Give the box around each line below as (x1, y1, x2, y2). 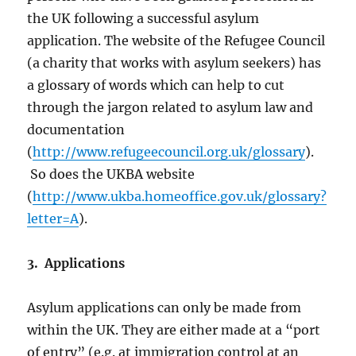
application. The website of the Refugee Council (27, 33, 326, 49)
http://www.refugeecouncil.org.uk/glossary (33, 144, 306, 161)
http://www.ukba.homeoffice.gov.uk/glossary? (33, 188, 327, 205)
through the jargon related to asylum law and (27, 99, 314, 116)
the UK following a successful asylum (27, 10, 260, 27)
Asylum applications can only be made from (27, 300, 302, 316)
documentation (27, 122, 126, 138)
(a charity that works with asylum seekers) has (27, 55, 322, 72)
